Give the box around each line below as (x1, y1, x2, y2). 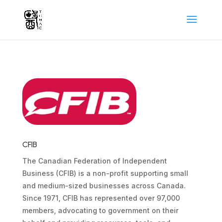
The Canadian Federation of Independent (22, 157, 167, 165)
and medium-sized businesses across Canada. (22, 181, 186, 190)
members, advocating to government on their (22, 206, 178, 215)
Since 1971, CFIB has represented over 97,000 (22, 194, 180, 202)
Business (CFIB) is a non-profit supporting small (22, 169, 188, 177)
